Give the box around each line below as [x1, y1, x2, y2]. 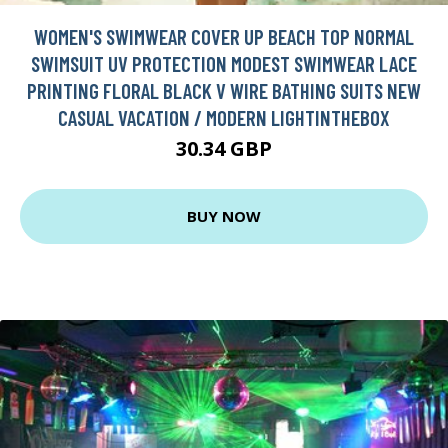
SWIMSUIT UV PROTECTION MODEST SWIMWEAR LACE [31, 50, 417, 76]
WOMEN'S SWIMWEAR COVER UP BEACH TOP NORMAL [34, 23, 414, 49]
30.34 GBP [176, 134, 272, 162]
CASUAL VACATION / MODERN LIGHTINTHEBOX [58, 104, 390, 130]
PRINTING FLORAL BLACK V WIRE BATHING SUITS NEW [27, 77, 421, 103]
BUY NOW [187, 206, 261, 227]
